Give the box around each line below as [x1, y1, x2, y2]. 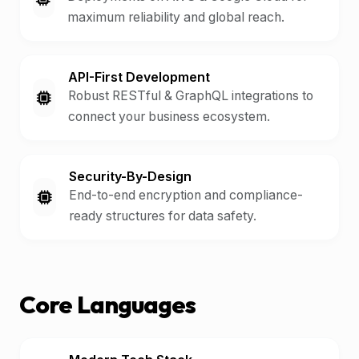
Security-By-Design [69, 168, 192, 184]
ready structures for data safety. [69, 208, 257, 224]
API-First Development [67, 69, 210, 85]
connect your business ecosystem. [67, 109, 270, 124]
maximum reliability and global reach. [67, 10, 284, 25]
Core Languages [19, 289, 196, 320]
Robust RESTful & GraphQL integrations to [67, 88, 313, 103]
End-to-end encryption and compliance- [69, 188, 304, 203]
